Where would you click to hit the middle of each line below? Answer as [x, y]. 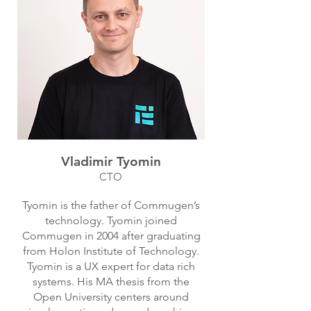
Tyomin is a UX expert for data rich [111, 266]
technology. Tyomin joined [111, 220]
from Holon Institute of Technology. [111, 251]
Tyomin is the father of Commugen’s [111, 205]
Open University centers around [111, 297]
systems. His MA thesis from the [111, 281]
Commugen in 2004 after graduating [111, 236]
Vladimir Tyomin [111, 161]
